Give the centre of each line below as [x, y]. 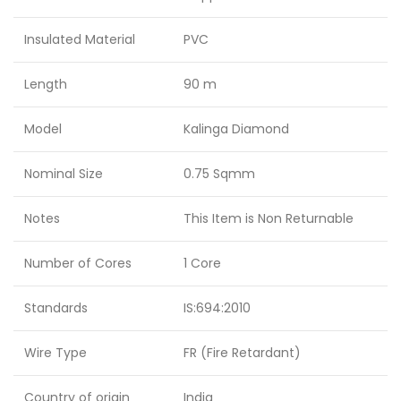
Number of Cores [78, 264]
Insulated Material [80, 40]
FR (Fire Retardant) [242, 353]
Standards [56, 308]
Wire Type [55, 353]
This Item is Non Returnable [269, 219]
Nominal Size [64, 174]
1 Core [202, 264]
